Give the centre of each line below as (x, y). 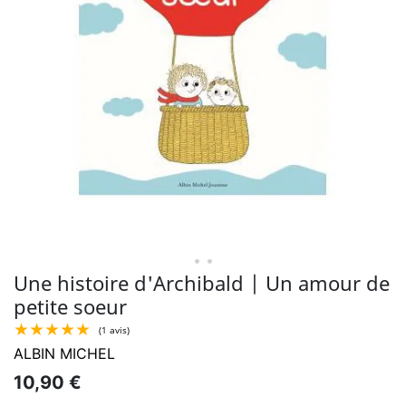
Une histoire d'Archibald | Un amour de (202, 282)
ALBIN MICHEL (64, 354)
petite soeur (70, 306)
